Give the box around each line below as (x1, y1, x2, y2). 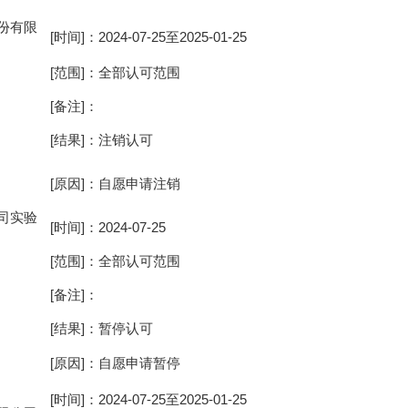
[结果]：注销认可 (50, 132, 153, 148)
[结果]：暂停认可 (50, 321, 153, 336)
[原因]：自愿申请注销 (50, 176, 180, 191)
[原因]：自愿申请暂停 (50, 355, 180, 371)
